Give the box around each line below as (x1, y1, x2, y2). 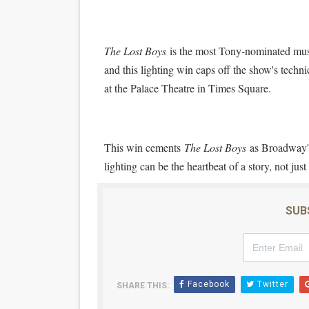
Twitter (254, 279, 288, 289)
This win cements (103, 140, 181, 154)
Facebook (184, 279, 230, 289)
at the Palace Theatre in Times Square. (103, 81, 271, 95)
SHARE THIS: (116, 281, 169, 290)
